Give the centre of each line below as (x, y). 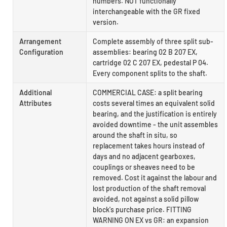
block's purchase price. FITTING (142, 210)
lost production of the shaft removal (149, 188)
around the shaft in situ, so (135, 135)
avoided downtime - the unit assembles (155, 125)
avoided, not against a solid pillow (146, 199)
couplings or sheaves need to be (144, 167)
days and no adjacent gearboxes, (144, 157)
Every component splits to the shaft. (150, 73)
